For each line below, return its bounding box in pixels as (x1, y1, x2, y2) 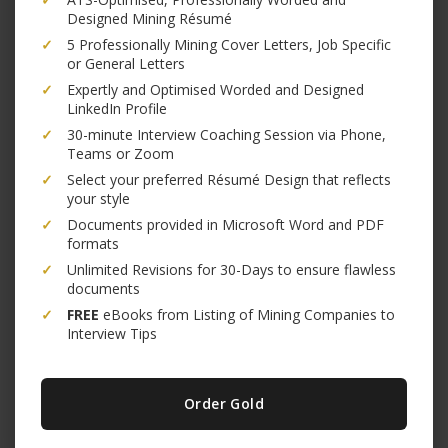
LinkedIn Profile (67, 99, 167, 118)
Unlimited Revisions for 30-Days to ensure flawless (67, 260, 396, 279)
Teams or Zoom (67, 144, 174, 163)
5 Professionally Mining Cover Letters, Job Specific (67, 35, 391, 54)
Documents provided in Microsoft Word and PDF (67, 215, 384, 234)
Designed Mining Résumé (67, 9, 232, 28)
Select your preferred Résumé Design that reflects (67, 170, 391, 189)
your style (67, 189, 130, 208)
